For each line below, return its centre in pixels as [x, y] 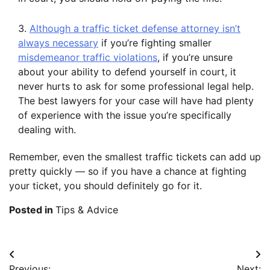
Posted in [32, 210]
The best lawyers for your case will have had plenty [136, 101]
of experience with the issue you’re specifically [125, 115]
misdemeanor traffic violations [88, 58]
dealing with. [47, 130]
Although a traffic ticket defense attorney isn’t [135, 29]
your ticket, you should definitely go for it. [105, 186]
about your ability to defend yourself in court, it [127, 72]
